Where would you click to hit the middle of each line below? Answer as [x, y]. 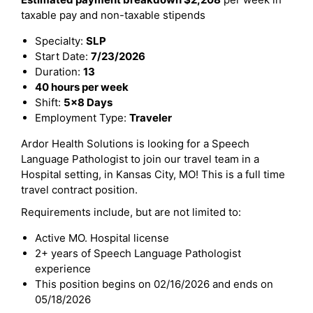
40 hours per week [82, 87]
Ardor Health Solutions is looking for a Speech [135, 144]
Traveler [151, 118]
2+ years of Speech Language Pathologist [138, 253]
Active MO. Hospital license [102, 238]
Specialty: [60, 41]
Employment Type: [82, 118]
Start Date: [63, 56]
